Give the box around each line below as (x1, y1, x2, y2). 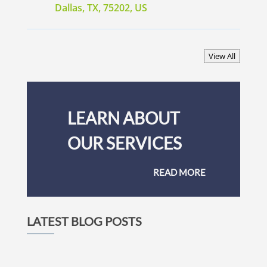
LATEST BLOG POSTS (26, 214, 142, 229)
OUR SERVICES (67, 133, 182, 154)
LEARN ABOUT (67, 108, 180, 129)
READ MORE (153, 167, 206, 178)
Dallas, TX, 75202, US (54, 1, 147, 15)
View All (209, 51, 236, 62)
